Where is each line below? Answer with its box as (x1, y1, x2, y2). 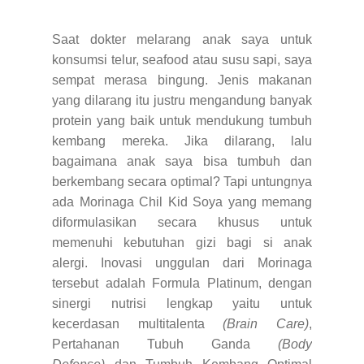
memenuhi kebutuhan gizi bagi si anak (52, 235, 312, 249)
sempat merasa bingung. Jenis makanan (52, 72, 312, 87)
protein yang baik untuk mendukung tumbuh (52, 113, 312, 128)
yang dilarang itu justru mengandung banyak (52, 93, 312, 107)
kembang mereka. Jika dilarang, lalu (52, 133, 312, 148)
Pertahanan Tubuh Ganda (52, 336, 278, 351)
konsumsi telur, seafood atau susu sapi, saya (52, 52, 312, 67)
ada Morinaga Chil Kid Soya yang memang (52, 194, 312, 209)
